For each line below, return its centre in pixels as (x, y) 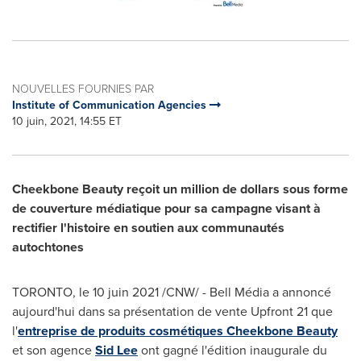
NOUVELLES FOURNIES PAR (83, 89)
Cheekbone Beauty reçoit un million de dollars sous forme (180, 189)
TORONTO (42, 292)
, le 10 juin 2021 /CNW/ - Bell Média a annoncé (202, 292)
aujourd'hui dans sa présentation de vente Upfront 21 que (172, 311)
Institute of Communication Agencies (111, 105)
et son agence (54, 350)
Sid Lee (116, 350)
